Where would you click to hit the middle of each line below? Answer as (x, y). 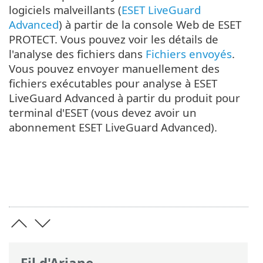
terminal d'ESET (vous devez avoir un (103, 113)
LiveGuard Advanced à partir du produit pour (124, 98)
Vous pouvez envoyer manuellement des (114, 69)
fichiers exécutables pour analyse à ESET (113, 83)
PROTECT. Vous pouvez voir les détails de (114, 39)
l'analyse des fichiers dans (77, 54)
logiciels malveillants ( (65, 10)
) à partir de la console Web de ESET (150, 25)
